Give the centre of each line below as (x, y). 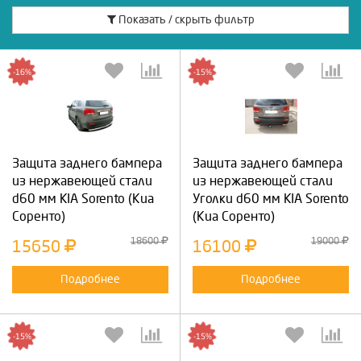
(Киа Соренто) (234, 216)
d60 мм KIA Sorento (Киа (83, 199)
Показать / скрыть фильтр (185, 20)
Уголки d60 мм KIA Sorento (271, 199)
